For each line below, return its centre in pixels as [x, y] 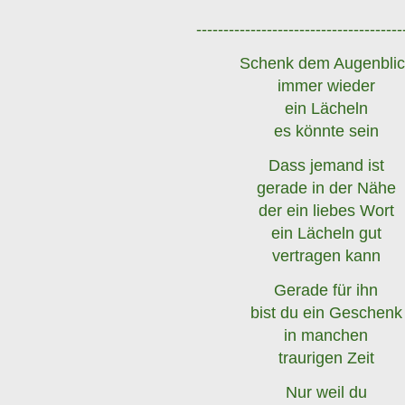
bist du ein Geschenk [326, 312]
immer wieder [326, 85]
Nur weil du [326, 392]
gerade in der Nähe [326, 188]
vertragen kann [326, 255]
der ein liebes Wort [326, 210]
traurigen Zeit [326, 358]
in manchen [326, 335]
